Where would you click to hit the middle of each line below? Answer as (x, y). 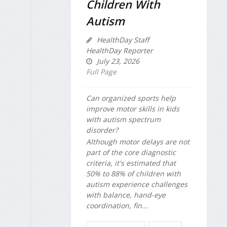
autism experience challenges (137, 184)
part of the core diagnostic (131, 152)
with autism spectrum (123, 120)
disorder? (102, 130)
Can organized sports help (131, 98)
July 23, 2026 (117, 61)
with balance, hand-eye (126, 195)
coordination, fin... (117, 205)
